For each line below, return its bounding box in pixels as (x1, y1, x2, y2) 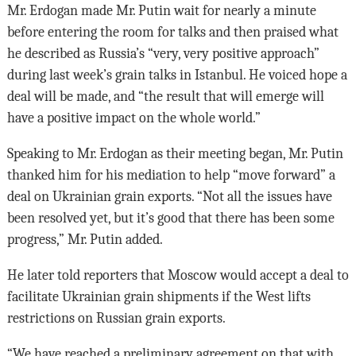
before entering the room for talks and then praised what (6, 24, 339, 41)
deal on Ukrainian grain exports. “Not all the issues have (6, 188, 332, 205)
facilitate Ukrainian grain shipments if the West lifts (6, 288, 311, 305)
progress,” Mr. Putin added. (6, 231, 163, 248)
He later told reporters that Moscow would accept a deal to (6, 267, 349, 284)
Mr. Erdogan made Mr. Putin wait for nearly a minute (6, 2, 316, 19)
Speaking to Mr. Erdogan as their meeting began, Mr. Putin (6, 145, 343, 162)
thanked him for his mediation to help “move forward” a (6, 167, 335, 184)
